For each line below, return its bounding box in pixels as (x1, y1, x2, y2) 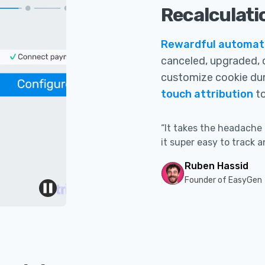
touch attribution (161, 88, 253, 101)
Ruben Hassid (185, 160, 248, 172)
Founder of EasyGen (185, 175, 262, 185)
